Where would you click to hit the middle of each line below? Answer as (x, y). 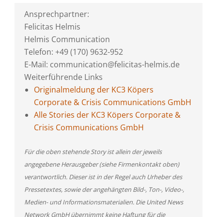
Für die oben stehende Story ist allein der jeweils (93, 152)
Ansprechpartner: (57, 14)
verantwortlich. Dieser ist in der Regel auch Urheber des (103, 177)
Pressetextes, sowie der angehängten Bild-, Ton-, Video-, (104, 189)
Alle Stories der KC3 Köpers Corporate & (107, 115)
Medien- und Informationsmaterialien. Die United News (104, 202)
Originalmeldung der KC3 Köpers (94, 90)
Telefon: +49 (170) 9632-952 (74, 52)
